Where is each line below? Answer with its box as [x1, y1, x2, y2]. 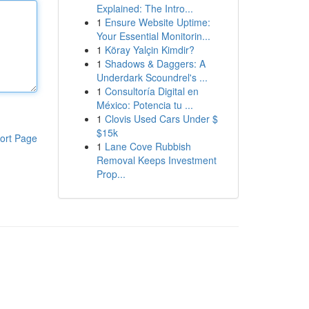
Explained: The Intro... [96, 1, 193, 15]
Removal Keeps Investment [96, 153, 217, 167]
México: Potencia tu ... [96, 98, 193, 112]
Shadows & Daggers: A [104, 57, 206, 70]
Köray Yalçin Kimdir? [104, 43, 195, 57]
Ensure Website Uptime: [104, 15, 210, 29]
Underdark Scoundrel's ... [96, 70, 208, 84]
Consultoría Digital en [104, 84, 199, 98]
